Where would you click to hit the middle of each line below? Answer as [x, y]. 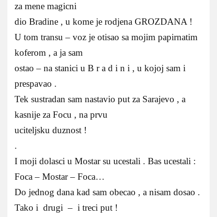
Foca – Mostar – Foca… [60, 177]
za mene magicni [46, 6]
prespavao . [36, 84]
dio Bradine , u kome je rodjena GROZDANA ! [103, 22]
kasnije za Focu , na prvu [61, 115]
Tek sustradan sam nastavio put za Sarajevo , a [100, 99]
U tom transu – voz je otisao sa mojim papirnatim [106, 37]
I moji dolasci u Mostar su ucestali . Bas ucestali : [105, 161]
